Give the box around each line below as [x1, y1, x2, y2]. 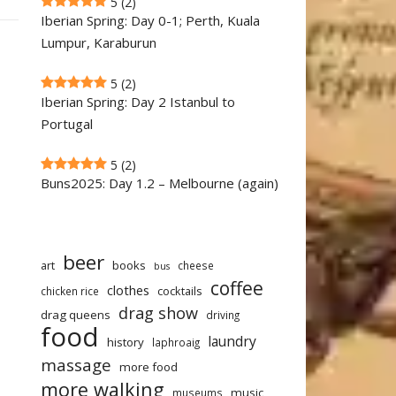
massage [41, 354, 111, 376]
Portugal [41, 115, 93, 133]
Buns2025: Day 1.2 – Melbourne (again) [41, 174, 278, 192]
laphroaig [152, 335, 200, 349]
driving [206, 308, 240, 322]
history [107, 334, 144, 350]
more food [119, 359, 178, 375]
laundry [208, 331, 256, 351]
